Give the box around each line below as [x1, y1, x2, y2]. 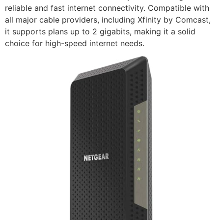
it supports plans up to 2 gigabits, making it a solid [5, 26, 195, 36]
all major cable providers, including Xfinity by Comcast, [5, 14, 211, 25]
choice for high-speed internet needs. [5, 38, 144, 48]
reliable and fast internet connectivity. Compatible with [5, 2, 209, 13]
